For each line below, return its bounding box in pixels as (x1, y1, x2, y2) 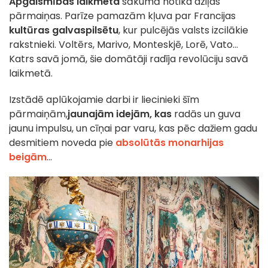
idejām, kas (116, 107, 174, 121)
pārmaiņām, (9, 107, 68, 121)
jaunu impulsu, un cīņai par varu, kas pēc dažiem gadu (9, 121, 257, 136)
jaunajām (68, 107, 116, 121)
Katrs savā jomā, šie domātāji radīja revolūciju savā (9, 52, 248, 66)
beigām (9, 150, 47, 165)
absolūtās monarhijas (115, 136, 224, 150)
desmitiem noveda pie (9, 136, 113, 150)
